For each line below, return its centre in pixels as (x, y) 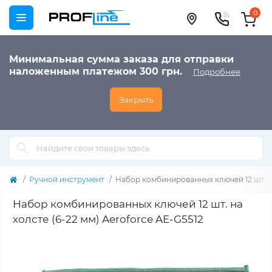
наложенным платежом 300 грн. (100, 71)
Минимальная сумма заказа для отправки (121, 59)
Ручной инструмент (67, 179)
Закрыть (136, 100)
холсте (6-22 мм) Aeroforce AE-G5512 (108, 219)
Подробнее (217, 72)
